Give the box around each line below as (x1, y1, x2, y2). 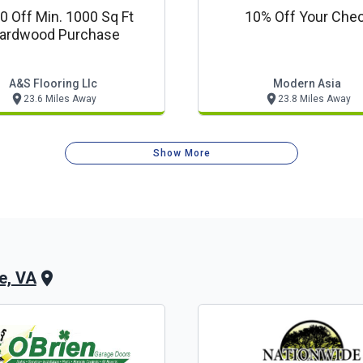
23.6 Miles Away (23, 93, 96, 105)
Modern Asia (273, 77, 341, 90)
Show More (152, 147, 211, 159)
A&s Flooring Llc (8, 77, 97, 90)
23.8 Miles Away (277, 93, 351, 105)
